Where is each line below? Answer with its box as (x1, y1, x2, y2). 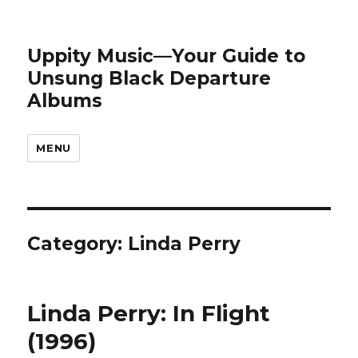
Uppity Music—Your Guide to (27, 45, 306, 67)
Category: (27, 233, 129, 255)
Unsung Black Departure (27, 67, 272, 89)
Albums (27, 89, 103, 112)
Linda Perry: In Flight (27, 300, 271, 327)
